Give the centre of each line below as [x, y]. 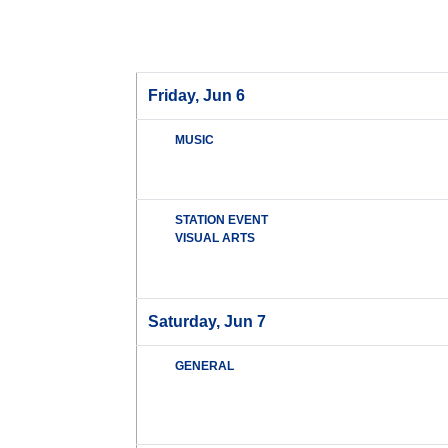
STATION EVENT [222, 220]
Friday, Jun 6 [197, 96]
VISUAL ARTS [215, 238]
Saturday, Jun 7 [207, 322]
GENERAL [205, 366]
